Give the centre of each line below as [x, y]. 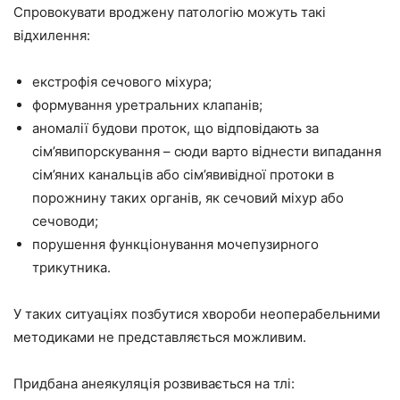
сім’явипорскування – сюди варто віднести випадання [207, 151]
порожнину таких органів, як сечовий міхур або [188, 198]
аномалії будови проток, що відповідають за [175, 128]
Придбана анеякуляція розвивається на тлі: [154, 383]
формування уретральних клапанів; [147, 105]
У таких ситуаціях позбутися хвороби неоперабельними [197, 314]
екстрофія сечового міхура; [122, 82]
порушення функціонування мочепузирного [175, 244]
